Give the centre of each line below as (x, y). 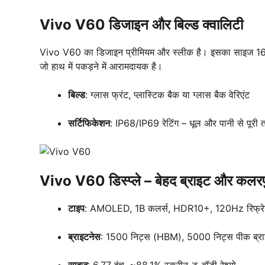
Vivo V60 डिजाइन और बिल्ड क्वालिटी (141, 25)
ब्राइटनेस (84, 237)
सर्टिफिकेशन (89, 123)
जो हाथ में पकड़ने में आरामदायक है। (101, 66)
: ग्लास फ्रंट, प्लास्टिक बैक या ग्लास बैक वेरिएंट (167, 95)
